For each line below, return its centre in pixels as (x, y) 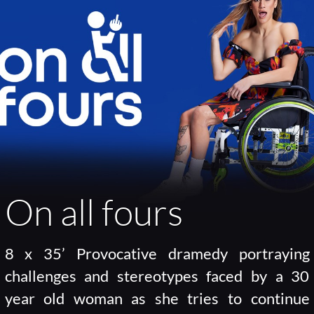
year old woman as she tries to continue (157, 299)
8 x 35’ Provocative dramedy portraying (157, 254)
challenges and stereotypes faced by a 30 (157, 277)
